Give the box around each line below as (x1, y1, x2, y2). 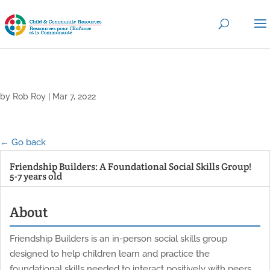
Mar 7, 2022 (52, 92, 96, 101)
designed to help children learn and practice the (10, 248, 210, 259)
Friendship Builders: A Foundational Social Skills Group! (10, 160, 251, 173)
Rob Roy (13, 92, 46, 101)
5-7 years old (10, 170, 62, 183)
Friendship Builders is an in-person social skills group (10, 233, 227, 244)
